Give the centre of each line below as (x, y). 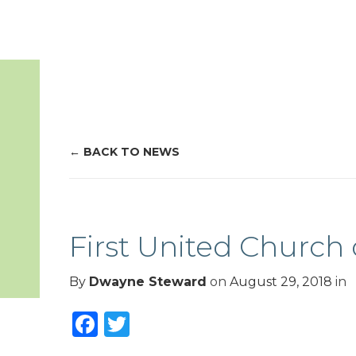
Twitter (175, 320)
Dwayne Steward (148, 282)
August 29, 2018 (281, 282)
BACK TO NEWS (132, 152)
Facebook (159, 320)
